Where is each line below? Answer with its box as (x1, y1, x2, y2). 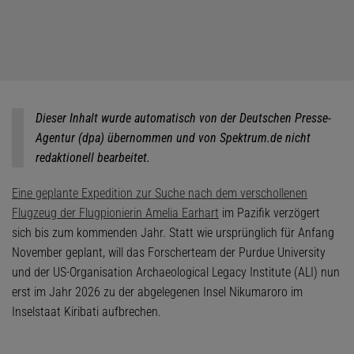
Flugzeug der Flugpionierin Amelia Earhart (12, 205, 219, 220)
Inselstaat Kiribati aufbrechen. (12, 304, 164, 319)
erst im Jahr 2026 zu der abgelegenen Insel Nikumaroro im (12, 284, 303, 299)
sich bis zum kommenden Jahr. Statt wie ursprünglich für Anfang (12, 225, 334, 240)
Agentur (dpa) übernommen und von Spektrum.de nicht (36, 130, 311, 145)
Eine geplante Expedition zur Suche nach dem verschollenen (12, 186, 307, 201)
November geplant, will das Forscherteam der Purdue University (12, 245, 326, 260)
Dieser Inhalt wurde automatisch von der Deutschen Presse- (36, 111, 331, 126)
